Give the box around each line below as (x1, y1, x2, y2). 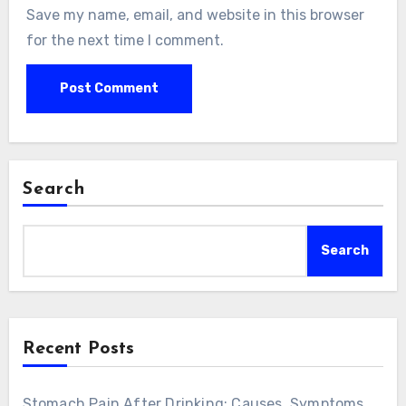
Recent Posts (22, 340, 134, 359)
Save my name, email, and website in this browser (25, 5, 364, 24)
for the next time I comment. (25, 31, 224, 49)
